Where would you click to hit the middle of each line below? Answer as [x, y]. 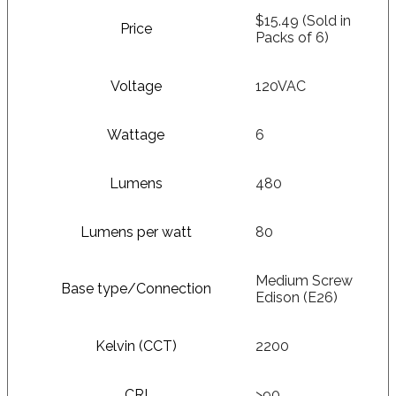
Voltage [136, 86]
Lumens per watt [136, 232]
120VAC [281, 86]
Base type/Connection [136, 288]
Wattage [136, 134]
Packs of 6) [292, 37]
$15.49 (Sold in [303, 20]
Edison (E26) [297, 297]
